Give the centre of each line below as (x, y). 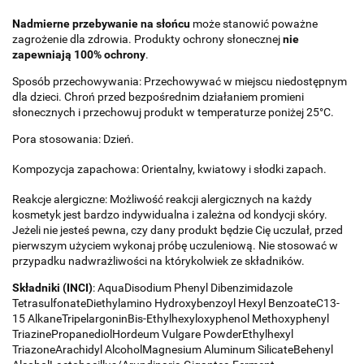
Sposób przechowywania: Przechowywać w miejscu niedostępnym (180, 81)
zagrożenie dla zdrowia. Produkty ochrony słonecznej (147, 39)
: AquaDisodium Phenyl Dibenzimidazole (193, 287)
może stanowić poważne (254, 23)
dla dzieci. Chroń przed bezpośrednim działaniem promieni (158, 96)
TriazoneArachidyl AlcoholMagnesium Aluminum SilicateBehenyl (173, 349)
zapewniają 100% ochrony (79, 54)
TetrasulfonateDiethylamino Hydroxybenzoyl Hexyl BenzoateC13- (176, 303)
